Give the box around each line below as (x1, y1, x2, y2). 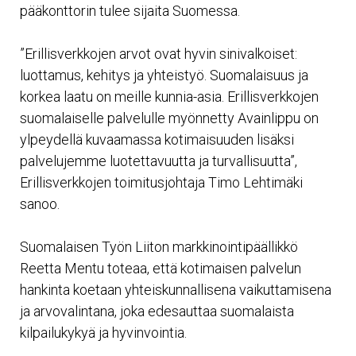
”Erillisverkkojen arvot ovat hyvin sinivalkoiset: (20, 45, 297, 62)
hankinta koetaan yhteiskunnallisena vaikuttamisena (20, 281, 331, 298)
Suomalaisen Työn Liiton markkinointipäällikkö (20, 238, 298, 255)
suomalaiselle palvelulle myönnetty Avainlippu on (20, 110, 319, 126)
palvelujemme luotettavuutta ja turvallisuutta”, (20, 153, 297, 169)
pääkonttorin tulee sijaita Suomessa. (20, 2, 240, 19)
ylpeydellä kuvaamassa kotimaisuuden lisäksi (20, 131, 294, 148)
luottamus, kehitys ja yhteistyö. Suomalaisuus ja (20, 67, 308, 83)
